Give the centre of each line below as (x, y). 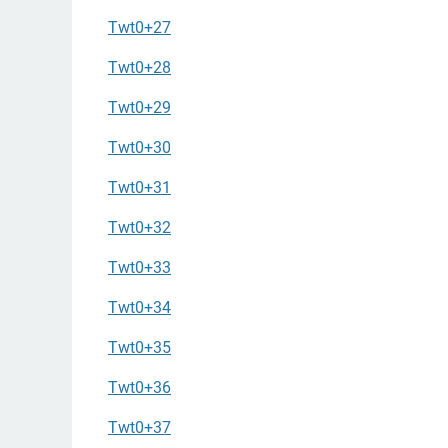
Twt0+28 (139, 67)
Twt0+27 (139, 27)
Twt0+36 (139, 387)
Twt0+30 (139, 147)
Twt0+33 (139, 267)
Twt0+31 (139, 187)
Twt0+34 (139, 307)
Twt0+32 (139, 227)
